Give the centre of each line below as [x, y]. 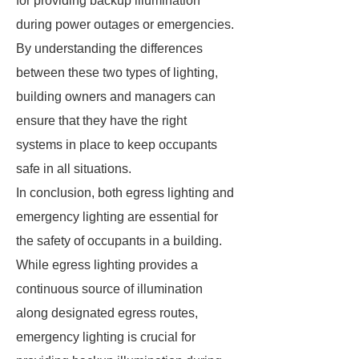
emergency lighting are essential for [117, 217]
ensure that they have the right [101, 121]
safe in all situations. [74, 169]
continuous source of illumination [109, 289]
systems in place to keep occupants [117, 145]
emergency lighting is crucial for [106, 337]
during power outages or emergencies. [125, 24]
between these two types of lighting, [117, 73]
